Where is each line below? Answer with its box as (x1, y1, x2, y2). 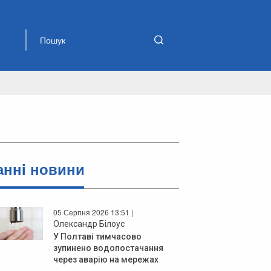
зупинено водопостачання (53, 243, 163, 253)
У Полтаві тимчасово (53, 231, 142, 241)
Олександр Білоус (53, 218, 125, 229)
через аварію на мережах (53, 254, 158, 264)
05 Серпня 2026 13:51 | (53, 206, 133, 217)
